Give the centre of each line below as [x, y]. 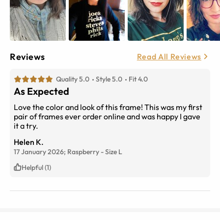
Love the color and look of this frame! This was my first [108, 107]
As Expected [41, 91]
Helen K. [29, 142]
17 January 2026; [41, 151]
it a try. [26, 125]
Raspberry [83, 151]
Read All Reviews [169, 57]
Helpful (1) [36, 167]
